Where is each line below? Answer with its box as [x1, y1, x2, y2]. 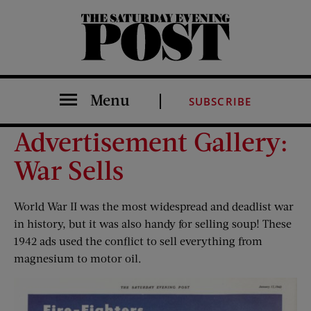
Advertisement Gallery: [14, 125, 288, 157]
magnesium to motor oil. [14, 251, 142, 264]
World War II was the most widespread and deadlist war [14, 199, 294, 212]
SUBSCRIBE [188, 94, 252, 108]
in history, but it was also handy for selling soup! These [14, 217, 292, 230]
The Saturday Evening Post [80, 53, 102, 67]
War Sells [14, 153, 124, 185]
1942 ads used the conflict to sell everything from [14, 234, 262, 247]
